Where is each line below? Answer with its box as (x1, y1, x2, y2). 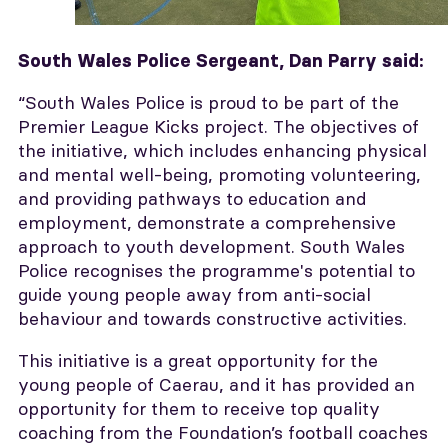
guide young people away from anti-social (18, 282, 371, 306)
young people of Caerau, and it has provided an (18, 372, 415, 396)
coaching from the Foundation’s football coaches (18, 420, 428, 444)
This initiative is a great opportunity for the (18, 348, 378, 372)
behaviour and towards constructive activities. (18, 306, 407, 330)
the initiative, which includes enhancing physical (18, 138, 427, 162)
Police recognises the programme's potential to (18, 258, 415, 282)
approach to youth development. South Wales (18, 234, 405, 258)
